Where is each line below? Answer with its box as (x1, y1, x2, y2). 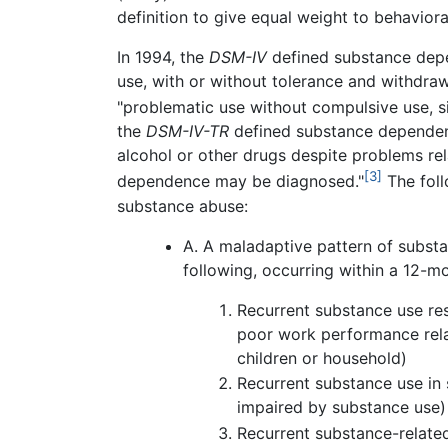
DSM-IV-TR (146, 121, 229, 142)
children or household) (237, 347, 407, 368)
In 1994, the (117, 46, 209, 67)
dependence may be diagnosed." (117, 171, 364, 192)
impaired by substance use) (237, 397, 446, 418)
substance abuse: (117, 195, 248, 216)
